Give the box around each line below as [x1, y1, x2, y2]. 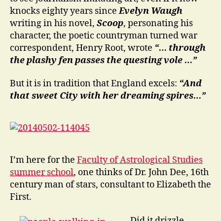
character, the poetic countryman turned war [10, 30, 197, 41]
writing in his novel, [10, 17, 97, 29]
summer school [10, 167, 74, 178]
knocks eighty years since [10, 5, 117, 17]
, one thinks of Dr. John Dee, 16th [74, 167, 209, 178]
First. [10, 191, 32, 203]
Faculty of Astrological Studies [77, 154, 203, 166]
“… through [154, 42, 206, 54]
